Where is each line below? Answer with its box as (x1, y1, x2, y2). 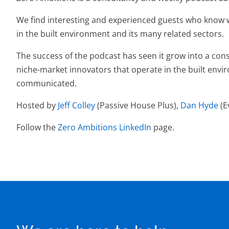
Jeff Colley (58, 100, 95, 111)
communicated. (16, 78, 77, 89)
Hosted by (16, 100, 58, 111)
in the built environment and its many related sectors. (16, 28, 224, 39)
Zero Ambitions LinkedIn (58, 122, 151, 133)
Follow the (16, 122, 58, 133)
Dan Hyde (180, 100, 218, 111)
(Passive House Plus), (95, 100, 180, 111)
